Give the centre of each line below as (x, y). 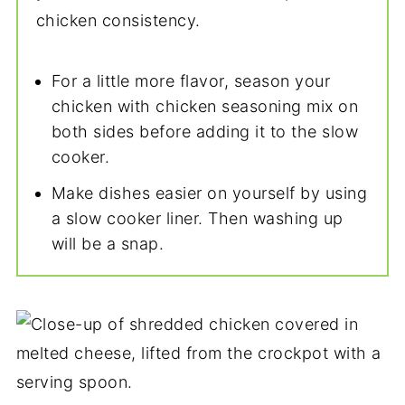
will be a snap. (108, 243)
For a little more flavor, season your (191, 80)
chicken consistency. (118, 20)
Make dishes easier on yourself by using (209, 193)
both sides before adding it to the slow (205, 131)
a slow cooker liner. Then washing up (197, 218)
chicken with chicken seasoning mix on (205, 106)
